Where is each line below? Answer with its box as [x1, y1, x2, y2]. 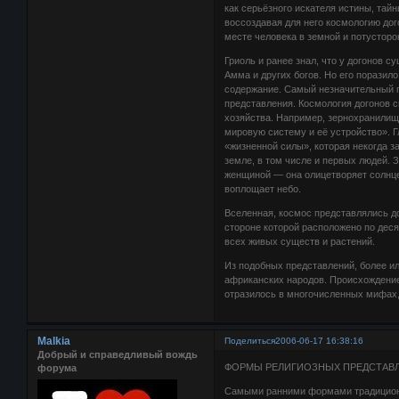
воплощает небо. [224, 183, 302, 195]
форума [37, 362, 77, 374]
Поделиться [224, 336, 276, 346]
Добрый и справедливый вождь [37, 349, 198, 361]
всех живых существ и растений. [224, 236, 376, 248]
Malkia [37, 335, 70, 348]
